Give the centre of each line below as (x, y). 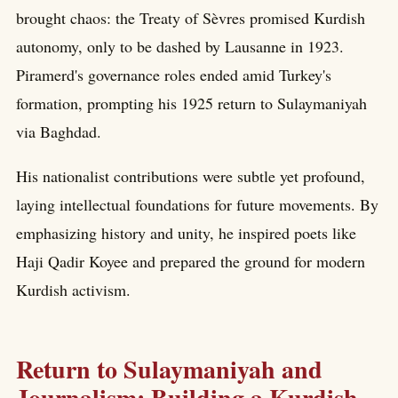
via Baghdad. (59, 131)
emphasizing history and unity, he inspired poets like (186, 232)
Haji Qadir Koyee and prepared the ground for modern (191, 261)
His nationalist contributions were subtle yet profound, (191, 175)
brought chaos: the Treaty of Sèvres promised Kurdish (191, 17)
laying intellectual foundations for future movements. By (197, 204)
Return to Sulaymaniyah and (169, 370)
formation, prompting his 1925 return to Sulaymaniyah (191, 103)
